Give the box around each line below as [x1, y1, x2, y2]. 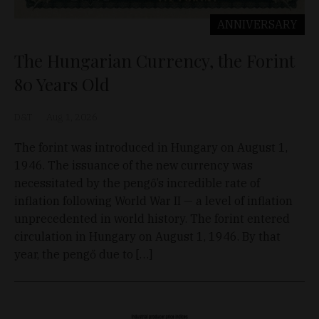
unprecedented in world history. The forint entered [14, 211, 290, 226]
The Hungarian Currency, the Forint [14, 48, 295, 72]
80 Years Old [14, 72, 110, 95]
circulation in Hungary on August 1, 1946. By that [14, 229, 281, 244]
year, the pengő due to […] [14, 246, 152, 261]
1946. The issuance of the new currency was [14, 157, 253, 172]
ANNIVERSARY [217, 16, 298, 31]
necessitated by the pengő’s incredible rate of [14, 175, 260, 190]
